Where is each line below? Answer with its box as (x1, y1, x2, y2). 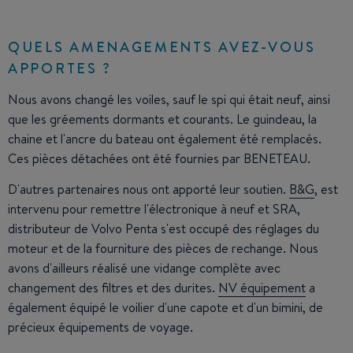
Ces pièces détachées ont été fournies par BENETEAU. (8, 150, 310, 168)
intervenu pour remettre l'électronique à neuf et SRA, (8, 200, 300, 218)
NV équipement (218, 279, 306, 297)
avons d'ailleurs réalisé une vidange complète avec (8, 259, 281, 277)
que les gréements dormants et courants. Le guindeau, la (8, 110, 317, 128)
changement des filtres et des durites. (8, 279, 218, 297)
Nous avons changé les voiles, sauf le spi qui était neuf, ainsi (8, 91, 330, 109)
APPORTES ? (8, 58, 112, 79)
